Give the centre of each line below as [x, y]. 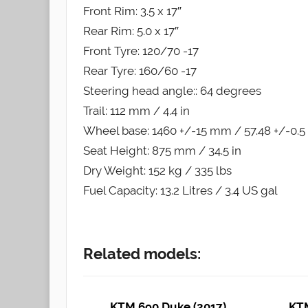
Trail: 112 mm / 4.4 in [136, 111]
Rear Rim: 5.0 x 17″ [131, 31]
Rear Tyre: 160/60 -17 [140, 71]
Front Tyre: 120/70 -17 [141, 51]
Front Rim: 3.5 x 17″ [132, 11]
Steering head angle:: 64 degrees [172, 91]
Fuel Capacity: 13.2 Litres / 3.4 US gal [180, 191]
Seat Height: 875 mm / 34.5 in [162, 151]
